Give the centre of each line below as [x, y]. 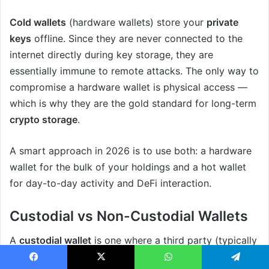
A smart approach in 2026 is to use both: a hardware [131, 150]
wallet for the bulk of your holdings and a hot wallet [128, 167]
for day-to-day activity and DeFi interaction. [110, 183]
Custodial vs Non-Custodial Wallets [129, 216]
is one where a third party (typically [174, 240]
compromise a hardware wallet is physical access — [128, 87]
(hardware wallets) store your [136, 22]
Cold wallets [38, 22]
